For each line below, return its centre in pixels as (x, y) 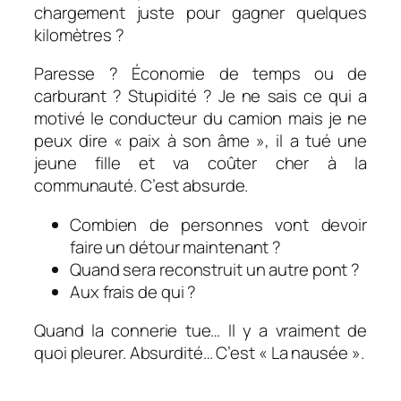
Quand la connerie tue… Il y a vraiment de (200, 331)
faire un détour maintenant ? (176, 247)
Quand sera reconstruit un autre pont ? (215, 269)
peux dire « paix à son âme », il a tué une (200, 141)
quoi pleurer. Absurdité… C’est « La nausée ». (199, 353)
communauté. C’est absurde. (141, 186)
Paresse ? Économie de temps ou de (200, 74)
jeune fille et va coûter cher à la (200, 163)
